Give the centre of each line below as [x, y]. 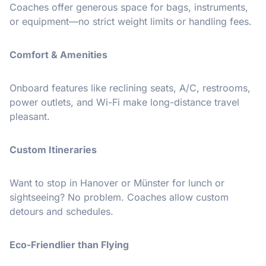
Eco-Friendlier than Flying [69, 244]
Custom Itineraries [53, 149]
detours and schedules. [61, 211]
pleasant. [30, 116]
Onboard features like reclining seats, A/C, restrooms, [130, 88]
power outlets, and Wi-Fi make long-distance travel [124, 102]
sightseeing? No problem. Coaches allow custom [119, 197]
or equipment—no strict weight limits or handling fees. [131, 21]
